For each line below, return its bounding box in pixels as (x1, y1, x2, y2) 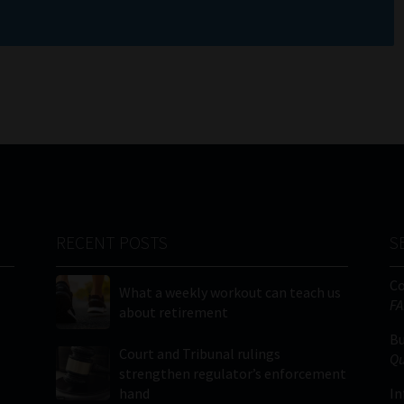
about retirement (119, 303, 229, 322)
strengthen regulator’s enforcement (119, 364, 347, 383)
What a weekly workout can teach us (119, 283, 342, 302)
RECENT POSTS (56, 232, 169, 254)
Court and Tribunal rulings (119, 344, 281, 363)
